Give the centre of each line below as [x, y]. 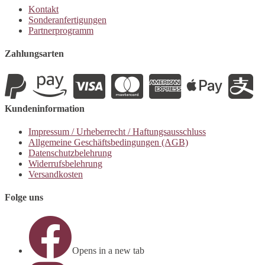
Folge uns [24, 198]
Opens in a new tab [108, 251]
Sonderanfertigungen [67, 20]
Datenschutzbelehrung [70, 153]
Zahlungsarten [34, 54]
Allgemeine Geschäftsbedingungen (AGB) [108, 142]
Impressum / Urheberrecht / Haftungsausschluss [117, 131]
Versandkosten [56, 174]
